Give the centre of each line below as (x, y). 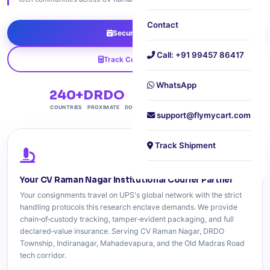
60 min (198, 95)
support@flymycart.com (203, 115)
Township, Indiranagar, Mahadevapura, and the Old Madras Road (132, 243)
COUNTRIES (66, 107)
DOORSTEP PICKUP (150, 107)
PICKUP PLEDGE (198, 107)
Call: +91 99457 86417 (199, 55)
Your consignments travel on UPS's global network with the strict (131, 195)
